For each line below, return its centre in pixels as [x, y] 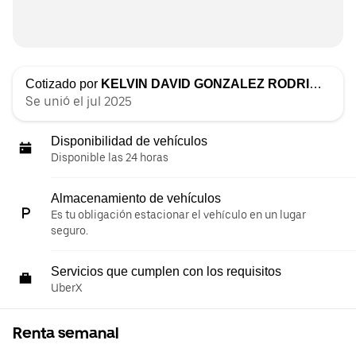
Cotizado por [63, 84]
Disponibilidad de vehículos [129, 141]
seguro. [70, 230]
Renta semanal [66, 333]
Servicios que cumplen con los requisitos [166, 271]
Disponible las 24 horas [110, 157]
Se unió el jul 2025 [79, 101]
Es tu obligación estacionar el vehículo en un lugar [178, 215]
